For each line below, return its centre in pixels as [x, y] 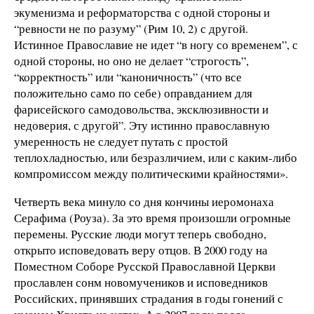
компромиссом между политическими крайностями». [151, 173]
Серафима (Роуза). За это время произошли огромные [152, 217]
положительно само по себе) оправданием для [133, 93]
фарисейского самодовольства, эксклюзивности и [141, 109]
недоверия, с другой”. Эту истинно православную [142, 125]
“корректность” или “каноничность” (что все [128, 76]
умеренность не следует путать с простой [121, 141]
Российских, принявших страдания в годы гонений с [149, 298]
